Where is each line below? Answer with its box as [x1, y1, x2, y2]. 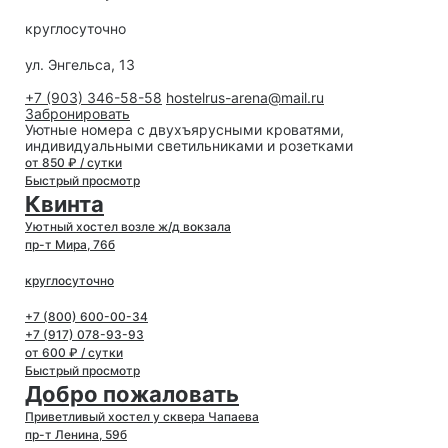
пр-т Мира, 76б [25, 237, 115, 253]
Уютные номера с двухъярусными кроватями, [25, 121, 344, 139]
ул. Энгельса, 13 [25, 56, 135, 74]
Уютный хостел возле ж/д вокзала [25, 219, 231, 235]
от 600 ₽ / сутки [25, 345, 123, 361]
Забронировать [25, 105, 130, 123]
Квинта [25, 191, 104, 218]
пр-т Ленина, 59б [25, 427, 127, 443]
